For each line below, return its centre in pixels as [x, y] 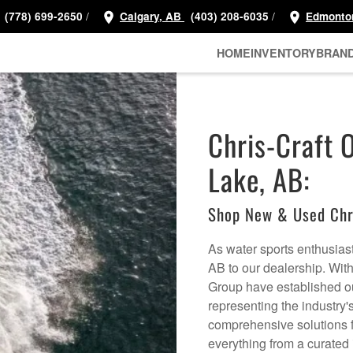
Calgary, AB [152, 16]
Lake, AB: [259, 180]
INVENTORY [283, 52]
